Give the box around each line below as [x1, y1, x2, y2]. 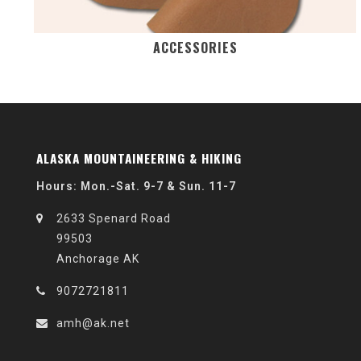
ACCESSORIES [152, 38, 238, 57]
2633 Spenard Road [56, 212, 171, 225]
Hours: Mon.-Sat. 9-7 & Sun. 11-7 [36, 180, 236, 193]
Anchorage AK [56, 252, 139, 265]
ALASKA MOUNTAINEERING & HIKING [36, 149, 242, 167]
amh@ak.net [56, 317, 130, 330]
